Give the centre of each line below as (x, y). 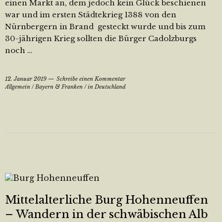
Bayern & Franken (59, 87)
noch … (19, 50)
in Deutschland (107, 87)
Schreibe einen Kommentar (91, 79)
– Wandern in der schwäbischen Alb (107, 214)
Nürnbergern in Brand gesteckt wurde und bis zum (105, 27)
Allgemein (18, 87)
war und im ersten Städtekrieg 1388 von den (91, 15)
